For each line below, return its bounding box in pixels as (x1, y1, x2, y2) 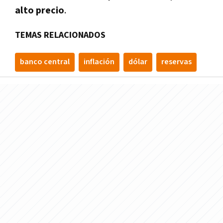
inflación (84, 57, 114, 68)
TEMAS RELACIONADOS (15, 29, 106, 41)
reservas (161, 57, 192, 68)
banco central (20, 57, 70, 68)
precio (36, 4, 64, 17)
